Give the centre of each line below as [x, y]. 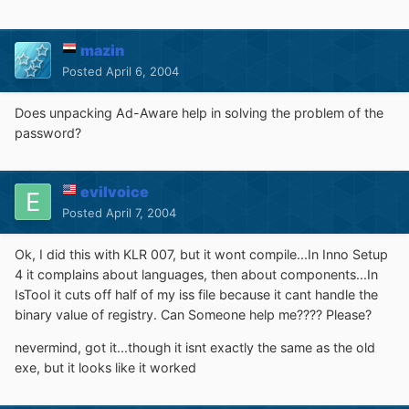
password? [48, 132]
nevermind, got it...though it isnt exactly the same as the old [195, 348]
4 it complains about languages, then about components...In [196, 274]
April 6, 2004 [142, 71]
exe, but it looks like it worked [105, 368]
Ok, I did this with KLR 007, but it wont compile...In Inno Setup [201, 254]
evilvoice [115, 191]
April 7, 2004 [141, 212]
